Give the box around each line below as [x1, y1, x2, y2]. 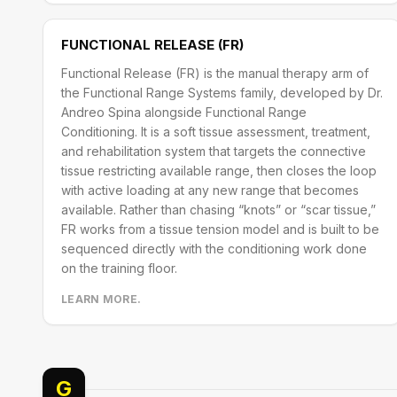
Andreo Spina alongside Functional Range [61, 105, 307, 120]
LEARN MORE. [61, 292, 142, 306]
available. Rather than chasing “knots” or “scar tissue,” [61, 202, 376, 217]
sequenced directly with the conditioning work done [61, 241, 367, 256]
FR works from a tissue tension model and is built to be [61, 222, 379, 237]
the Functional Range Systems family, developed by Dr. [61, 85, 383, 100]
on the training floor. [61, 261, 177, 276]
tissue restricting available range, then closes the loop [61, 163, 377, 178]
